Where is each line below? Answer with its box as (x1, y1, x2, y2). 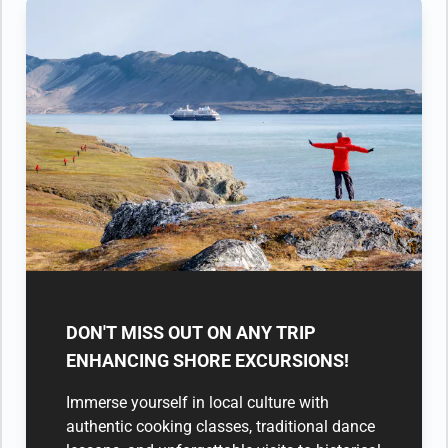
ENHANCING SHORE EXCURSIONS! (66, 349, 349, 371)
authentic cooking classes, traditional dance (66, 416, 375, 436)
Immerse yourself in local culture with (66, 392, 329, 412)
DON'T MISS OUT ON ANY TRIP (66, 321, 316, 343)
